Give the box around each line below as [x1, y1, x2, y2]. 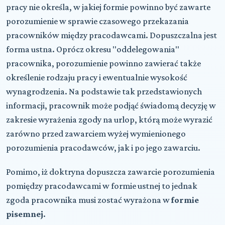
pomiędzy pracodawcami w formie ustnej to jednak [6, 180, 197, 191]
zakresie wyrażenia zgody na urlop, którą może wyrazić [6, 114, 212, 125]
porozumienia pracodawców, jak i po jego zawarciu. [6, 142, 200, 153]
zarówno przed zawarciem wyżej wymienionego [6, 128, 186, 139]
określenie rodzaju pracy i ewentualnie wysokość [6, 72, 187, 82]
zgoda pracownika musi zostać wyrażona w [6, 194, 171, 205]
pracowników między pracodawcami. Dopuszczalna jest [6, 30, 217, 40]
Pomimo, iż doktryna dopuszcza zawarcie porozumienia [6, 166, 215, 177]
